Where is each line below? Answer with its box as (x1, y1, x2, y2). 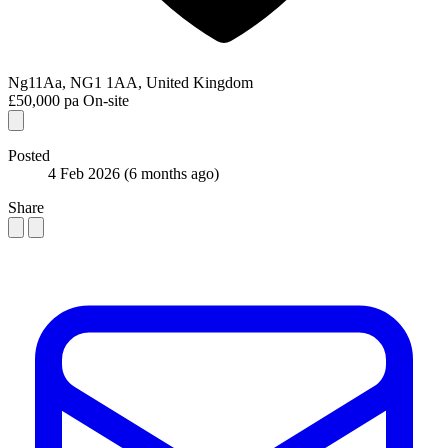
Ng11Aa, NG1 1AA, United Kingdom (8, 74, 253, 92)
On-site (83, 92, 129, 110)
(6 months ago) (124, 165, 219, 183)
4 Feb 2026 (48, 165, 124, 183)
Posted (8, 147, 50, 165)
